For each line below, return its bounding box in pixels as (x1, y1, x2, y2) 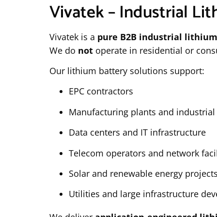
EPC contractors (69, 85, 133, 97)
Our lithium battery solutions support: (49, 65, 204, 77)
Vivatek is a (49, 31, 97, 43)
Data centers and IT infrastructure (69, 126, 206, 139)
